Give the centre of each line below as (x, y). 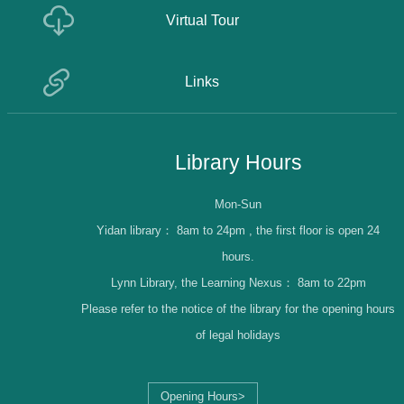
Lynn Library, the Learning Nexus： (204, 283)
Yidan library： (137, 231)
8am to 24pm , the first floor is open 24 (278, 231)
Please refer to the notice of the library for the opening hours (238, 309)
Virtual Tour (202, 21)
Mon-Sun (238, 205)
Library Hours (238, 163)
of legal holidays (238, 335)
